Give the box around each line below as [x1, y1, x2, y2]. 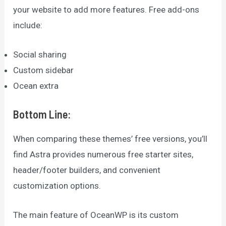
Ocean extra [13, 81, 59, 91]
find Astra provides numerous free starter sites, [13, 149, 194, 159]
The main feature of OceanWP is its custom [13, 209, 179, 220]
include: [13, 20, 43, 30]
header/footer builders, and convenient [13, 164, 161, 175]
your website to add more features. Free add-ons [13, 4, 200, 15]
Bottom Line [13, 107, 68, 121]
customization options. [13, 180, 101, 191]
